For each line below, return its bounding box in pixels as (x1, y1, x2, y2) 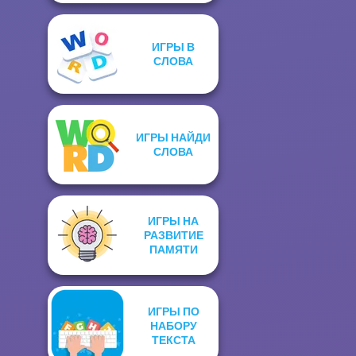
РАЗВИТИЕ (143, 228, 203, 242)
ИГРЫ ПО (147, 304, 199, 318)
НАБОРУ (149, 319, 197, 332)
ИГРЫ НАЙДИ (136, 130, 211, 144)
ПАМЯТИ (149, 242, 198, 256)
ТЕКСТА (151, 333, 195, 346)
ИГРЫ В (152, 40, 195, 53)
